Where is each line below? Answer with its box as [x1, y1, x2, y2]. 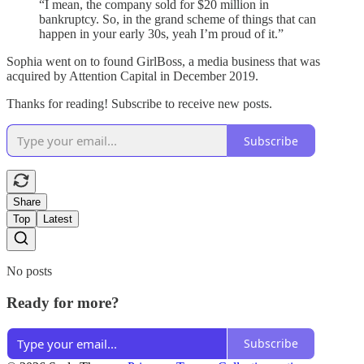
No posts [6, 264, 52, 279]
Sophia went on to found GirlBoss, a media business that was [6, 54, 320, 69]
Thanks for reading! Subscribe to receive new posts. [6, 97, 272, 111]
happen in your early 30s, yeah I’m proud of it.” [39, 27, 284, 41]
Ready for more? [6, 294, 119, 311]
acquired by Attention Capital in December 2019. [6, 69, 258, 84]
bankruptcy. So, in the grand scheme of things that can [39, 12, 316, 27]
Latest [43, 213, 72, 226]
